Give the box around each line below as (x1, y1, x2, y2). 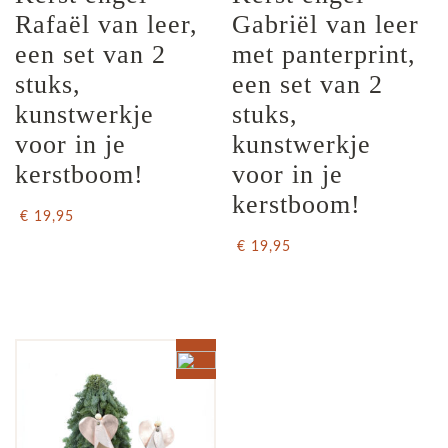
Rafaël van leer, (15, 10, 206, 40)
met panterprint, (232, 40, 425, 70)
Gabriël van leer (232, 10, 428, 40)
